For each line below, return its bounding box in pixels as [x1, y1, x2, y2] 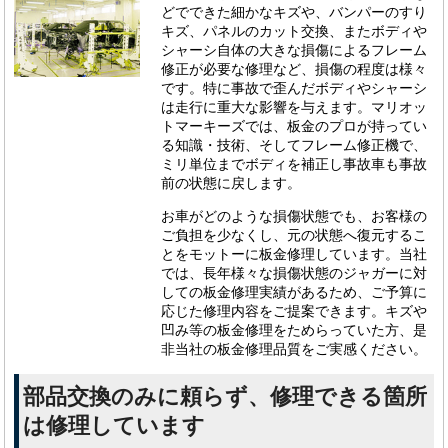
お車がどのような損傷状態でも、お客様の [161, 208, 428, 225]
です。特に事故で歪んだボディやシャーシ [161, 79, 428, 96]
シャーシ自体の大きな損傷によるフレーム [161, 41, 428, 58]
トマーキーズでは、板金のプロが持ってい [161, 117, 428, 134]
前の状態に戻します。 [161, 174, 302, 191]
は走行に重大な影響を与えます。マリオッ [161, 98, 428, 115]
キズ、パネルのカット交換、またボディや [161, 22, 428, 39]
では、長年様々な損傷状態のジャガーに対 [161, 265, 428, 282]
